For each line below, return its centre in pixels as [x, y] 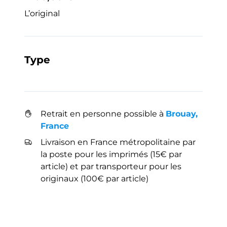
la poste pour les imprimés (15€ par [111, 154]
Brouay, [182, 114]
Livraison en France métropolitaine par [118, 142]
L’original [42, 13]
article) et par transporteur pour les [111, 166]
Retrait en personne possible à [103, 114]
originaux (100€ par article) [94, 179]
